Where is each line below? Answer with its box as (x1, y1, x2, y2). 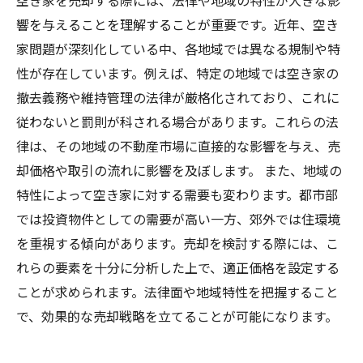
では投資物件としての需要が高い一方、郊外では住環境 (16, 209, 340, 228)
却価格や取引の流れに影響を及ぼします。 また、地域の (16, 160, 342, 180)
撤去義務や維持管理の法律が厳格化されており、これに (16, 88, 340, 107)
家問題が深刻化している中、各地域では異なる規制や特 (16, 39, 340, 58)
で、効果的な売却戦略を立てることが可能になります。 (16, 306, 338, 326)
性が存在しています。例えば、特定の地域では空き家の (16, 63, 339, 83)
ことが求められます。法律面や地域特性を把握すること (16, 282, 339, 301)
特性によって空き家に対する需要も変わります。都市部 (16, 185, 338, 204)
